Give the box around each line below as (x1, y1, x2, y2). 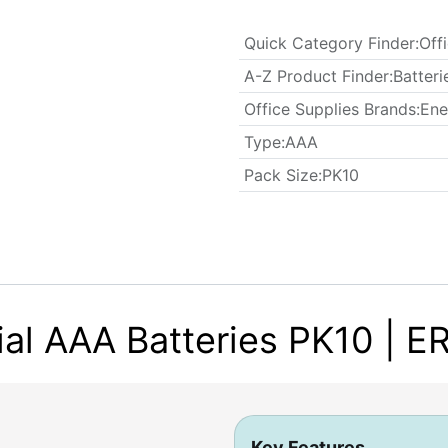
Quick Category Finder (243, 33, 415, 53)
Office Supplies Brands (243, 99, 416, 119)
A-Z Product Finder (243, 66, 389, 86)
